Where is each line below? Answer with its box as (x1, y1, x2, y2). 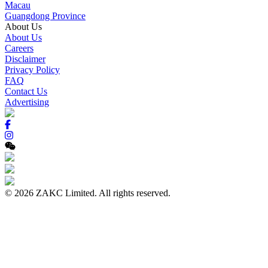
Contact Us (5, 86, 47, 96)
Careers (5, 42, 33, 53)
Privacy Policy (5, 64, 60, 75)
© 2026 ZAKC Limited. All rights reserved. (5, 187, 170, 198)
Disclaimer (5, 53, 45, 64)
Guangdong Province (5, 10, 86, 21)
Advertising (5, 96, 49, 107)
